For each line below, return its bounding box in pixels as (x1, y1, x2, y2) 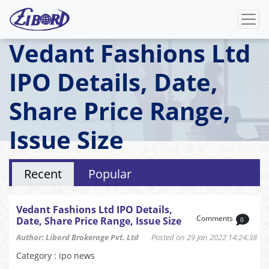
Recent (24, 166, 62, 182)
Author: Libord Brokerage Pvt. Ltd (16, 232, 139, 243)
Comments (196, 213, 233, 224)
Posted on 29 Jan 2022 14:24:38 (139, 232, 257, 243)
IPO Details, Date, (9, 65, 218, 98)
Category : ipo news (16, 250, 95, 261)
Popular (88, 166, 131, 182)
